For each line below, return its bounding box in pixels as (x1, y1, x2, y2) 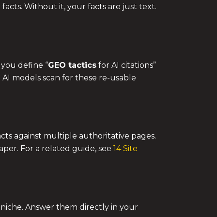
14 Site (113, 144, 138, 154)
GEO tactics (48, 60, 96, 70)
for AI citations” (96, 60, 156, 70)
